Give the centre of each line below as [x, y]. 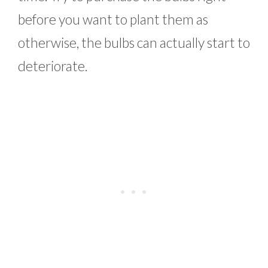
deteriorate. [53, 66]
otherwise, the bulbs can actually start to [134, 43]
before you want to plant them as [113, 19]
